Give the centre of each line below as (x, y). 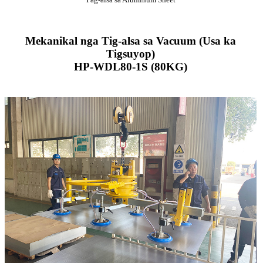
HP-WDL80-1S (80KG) (131, 66)
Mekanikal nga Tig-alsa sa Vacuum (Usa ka (131, 41)
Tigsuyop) (131, 53)
